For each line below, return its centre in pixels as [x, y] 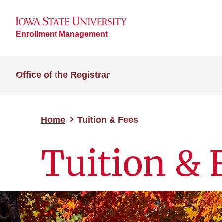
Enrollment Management [62, 34]
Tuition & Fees [108, 120]
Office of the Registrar [63, 75]
